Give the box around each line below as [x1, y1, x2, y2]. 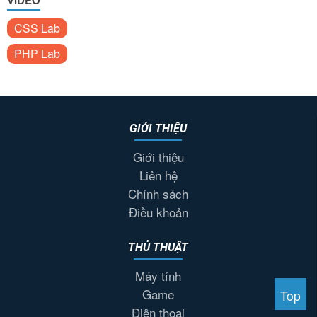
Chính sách [128, 184, 188, 202]
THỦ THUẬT [128, 240, 188, 254]
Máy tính [135, 266, 181, 284]
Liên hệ [139, 166, 178, 184]
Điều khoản [128, 202, 188, 221]
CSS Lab [14, 19, 60, 36]
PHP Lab [14, 45, 60, 62]
